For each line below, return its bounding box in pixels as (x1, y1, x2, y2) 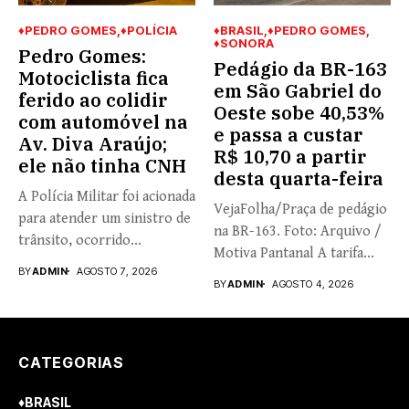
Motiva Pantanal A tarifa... (214, 244, 374, 262)
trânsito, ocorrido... (18, 231, 142, 249)
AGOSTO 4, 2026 (272, 277, 354, 290)
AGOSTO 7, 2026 (77, 264, 158, 278)
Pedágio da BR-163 (214, 56, 387, 81)
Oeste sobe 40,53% (214, 100, 384, 125)
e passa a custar (214, 121, 362, 147)
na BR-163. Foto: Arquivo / (214, 222, 382, 240)
